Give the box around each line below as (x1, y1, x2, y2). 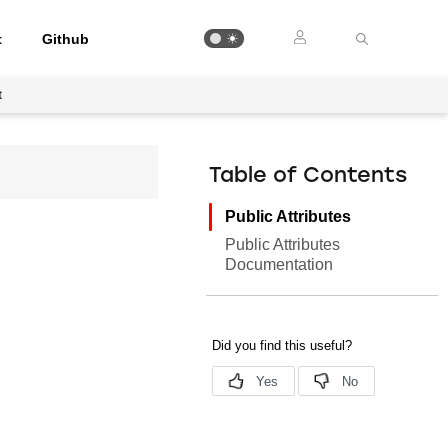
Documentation (225, 256, 334, 273)
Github (42, 30, 90, 47)
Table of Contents (209, 166, 408, 187)
